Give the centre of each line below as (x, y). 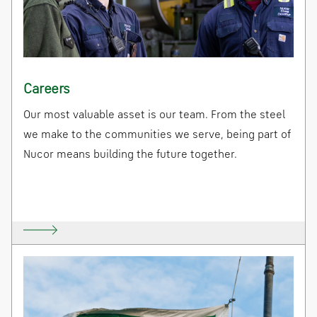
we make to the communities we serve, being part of (157, 136)
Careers (47, 90)
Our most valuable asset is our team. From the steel (154, 116)
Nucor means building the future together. (130, 155)
